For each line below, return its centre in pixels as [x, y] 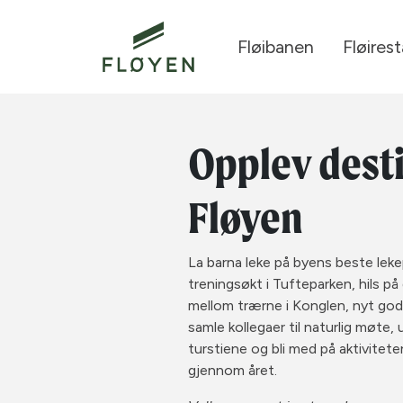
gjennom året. [233, 370]
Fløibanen [276, 47]
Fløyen [246, 218]
